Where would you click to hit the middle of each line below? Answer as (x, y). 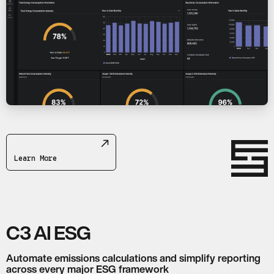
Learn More (35, 158)
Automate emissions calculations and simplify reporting (133, 258)
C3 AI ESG (48, 233)
